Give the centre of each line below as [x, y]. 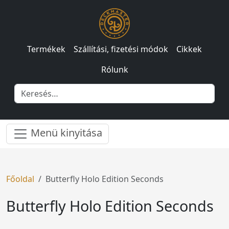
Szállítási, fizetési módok [121, 49]
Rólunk [114, 70]
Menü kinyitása [65, 133]
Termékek [46, 49]
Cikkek [189, 49]
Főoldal [20, 179]
